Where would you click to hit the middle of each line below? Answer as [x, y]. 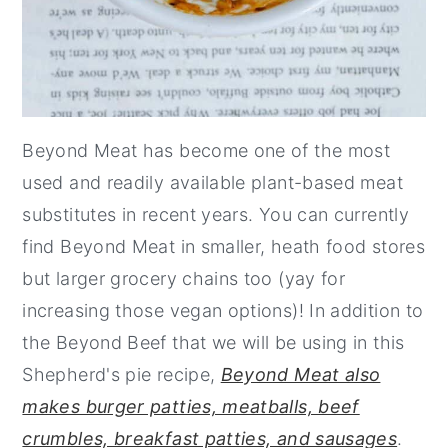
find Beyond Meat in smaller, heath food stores [223, 246]
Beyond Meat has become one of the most [206, 150]
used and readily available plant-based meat [212, 182]
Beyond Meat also [300, 374]
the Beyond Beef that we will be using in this [213, 342]
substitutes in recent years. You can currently [215, 214]
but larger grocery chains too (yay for [184, 278]
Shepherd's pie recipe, [121, 374]
